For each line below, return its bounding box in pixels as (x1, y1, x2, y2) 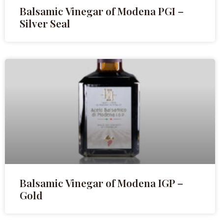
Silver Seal (20, 16, 70, 30)
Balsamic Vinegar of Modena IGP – (20, 176, 183, 190)
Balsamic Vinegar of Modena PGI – (20, 4, 184, 18)
